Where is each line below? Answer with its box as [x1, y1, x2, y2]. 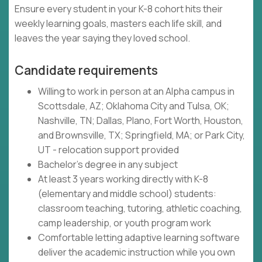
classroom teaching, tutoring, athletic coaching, [38, 202, 242, 215]
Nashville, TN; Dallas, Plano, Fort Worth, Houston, [38, 114, 243, 127]
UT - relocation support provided [38, 143, 179, 157]
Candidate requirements [15, 62, 158, 79]
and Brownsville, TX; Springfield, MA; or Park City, [38, 129, 245, 142]
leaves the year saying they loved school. [15, 32, 190, 45]
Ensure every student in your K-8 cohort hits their [15, 2, 223, 16]
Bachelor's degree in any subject [38, 158, 178, 171]
